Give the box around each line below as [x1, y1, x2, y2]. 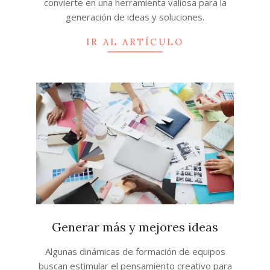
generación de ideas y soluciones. [66, 10, 204, 23]
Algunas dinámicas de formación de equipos [45, 245, 225, 257]
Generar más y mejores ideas [52, 219, 218, 234]
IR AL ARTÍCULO [86, 36, 184, 48]
